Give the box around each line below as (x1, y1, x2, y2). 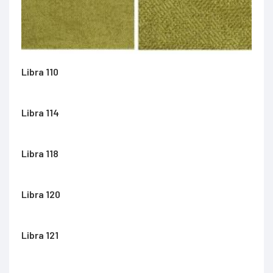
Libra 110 (21, 65, 58, 77)
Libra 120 (21, 188, 60, 200)
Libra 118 (21, 147, 58, 159)
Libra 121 (21, 229, 58, 241)
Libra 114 (21, 106, 59, 118)
